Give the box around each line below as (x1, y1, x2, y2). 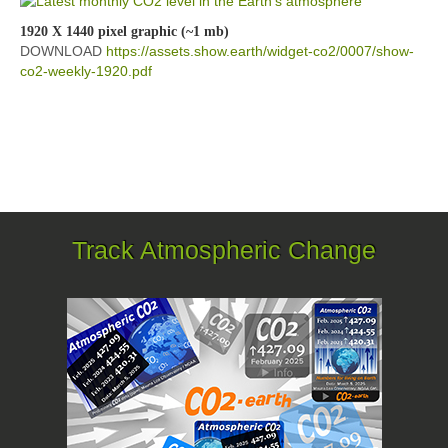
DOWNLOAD (20, 42, 106, 59)
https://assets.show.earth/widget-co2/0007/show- (106, 42, 414, 59)
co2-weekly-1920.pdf (20, 62, 152, 79)
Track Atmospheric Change (72, 236, 376, 264)
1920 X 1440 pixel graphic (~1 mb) (20, 23, 229, 38)
